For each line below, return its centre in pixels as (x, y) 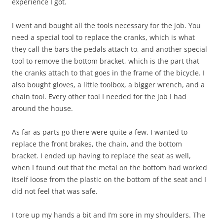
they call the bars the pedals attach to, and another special (110, 49)
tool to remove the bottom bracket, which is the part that (106, 61)
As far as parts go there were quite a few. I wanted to (100, 132)
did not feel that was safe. (55, 191)
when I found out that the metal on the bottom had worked (110, 167)
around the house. (42, 108)
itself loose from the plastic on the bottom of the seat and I (109, 179)
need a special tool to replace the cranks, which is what (103, 37)
